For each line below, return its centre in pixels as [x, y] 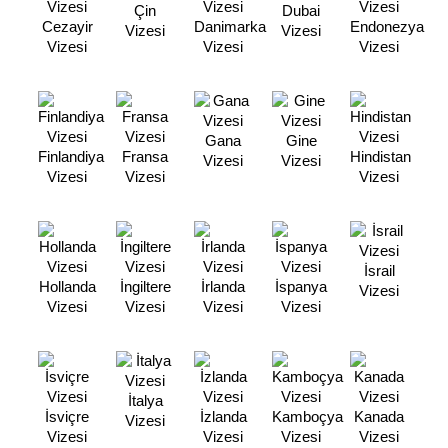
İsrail [379, 270]
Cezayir [67, 26]
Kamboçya [307, 416]
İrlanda [223, 286]
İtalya [145, 400]
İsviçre [67, 416]
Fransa [145, 156]
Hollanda [67, 286]
